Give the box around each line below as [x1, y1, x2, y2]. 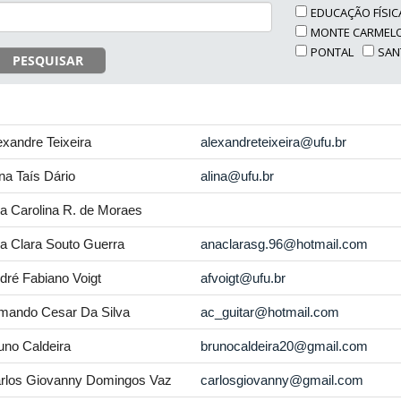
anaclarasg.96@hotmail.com [200, 236, 369, 252]
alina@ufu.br [200, 168, 275, 183]
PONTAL [311, 44, 354, 60]
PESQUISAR [13, 51, 83, 69]
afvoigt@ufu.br [200, 270, 286, 286]
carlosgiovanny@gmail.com [200, 372, 364, 388]
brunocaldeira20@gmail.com [200, 338, 369, 354]
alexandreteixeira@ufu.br [200, 134, 347, 149]
